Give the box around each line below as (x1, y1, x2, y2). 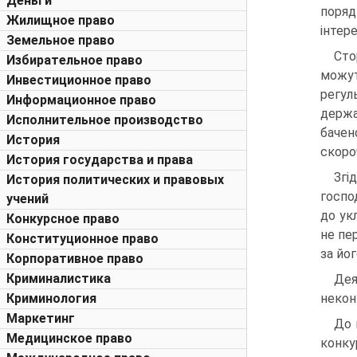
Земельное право (6, 33, 115, 48)
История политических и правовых (6, 172, 224, 187)
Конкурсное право (6, 211, 120, 226)
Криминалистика (6, 271, 111, 286)
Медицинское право (6, 331, 132, 346)
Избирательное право (6, 53, 143, 68)
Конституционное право (6, 231, 159, 246)
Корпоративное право (6, 251, 143, 266)
